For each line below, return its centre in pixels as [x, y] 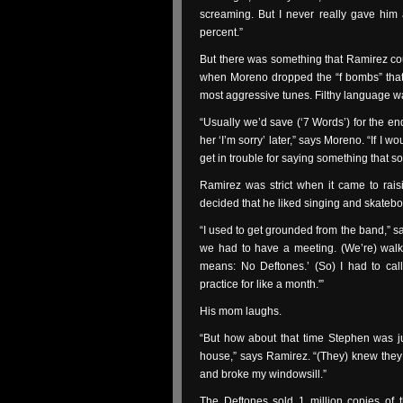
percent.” [221, 32]
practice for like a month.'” [262, 284]
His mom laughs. [241, 311]
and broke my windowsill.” [263, 374]
